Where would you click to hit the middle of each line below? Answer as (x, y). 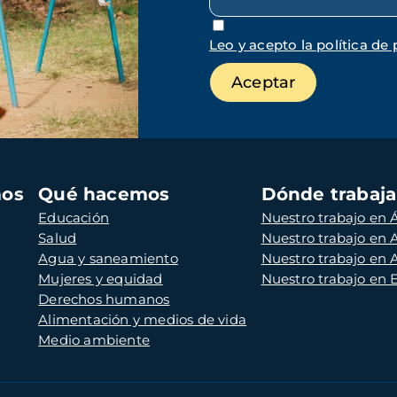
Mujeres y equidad (101, 278)
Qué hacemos (104, 194)
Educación (74, 217)
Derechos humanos (104, 299)
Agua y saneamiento (108, 258)
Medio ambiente (94, 339)
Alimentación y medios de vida (143, 319)
